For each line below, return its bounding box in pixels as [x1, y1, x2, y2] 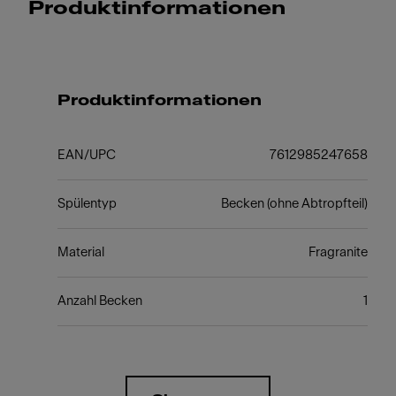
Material [57, 246, 104, 259]
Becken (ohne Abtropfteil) [221, 197, 368, 210]
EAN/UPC [57, 148, 116, 162]
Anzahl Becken [57, 294, 142, 308]
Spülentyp [57, 197, 117, 210]
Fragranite [308, 246, 368, 259]
